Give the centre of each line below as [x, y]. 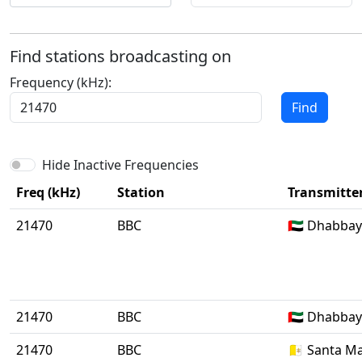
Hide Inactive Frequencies [120, 165]
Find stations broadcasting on [120, 56]
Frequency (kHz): [61, 82]
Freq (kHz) [48, 192]
